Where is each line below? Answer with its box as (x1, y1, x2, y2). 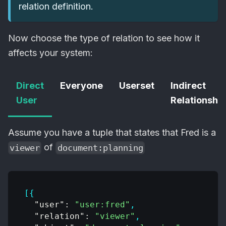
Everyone (60, 80, 103, 91)
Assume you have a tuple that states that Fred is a (8, 127, 216, 138)
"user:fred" (75, 200, 130, 210)
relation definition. (19, 1, 93, 12)
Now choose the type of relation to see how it (8, 33, 200, 44)
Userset (119, 80, 154, 91)
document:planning (57, 143, 143, 153)
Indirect (171, 80, 206, 91)
